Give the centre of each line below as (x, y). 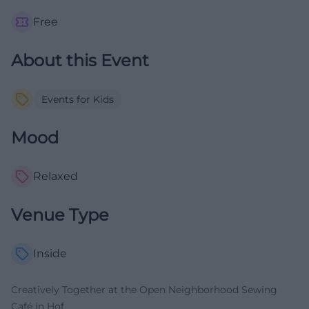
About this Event (80, 61)
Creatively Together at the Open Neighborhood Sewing (144, 290)
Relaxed (56, 177)
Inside (50, 254)
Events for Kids (78, 100)
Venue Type (60, 215)
